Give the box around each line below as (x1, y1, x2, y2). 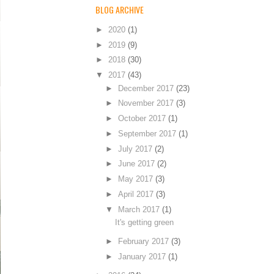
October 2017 (117, 114, 168, 124)
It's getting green (115, 218, 174, 228)
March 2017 (117, 204, 162, 214)
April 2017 (117, 189, 156, 199)
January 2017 (117, 252, 168, 262)
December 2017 (117, 83, 176, 93)
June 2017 (117, 159, 157, 169)
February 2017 (117, 237, 171, 246)
